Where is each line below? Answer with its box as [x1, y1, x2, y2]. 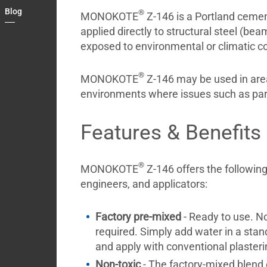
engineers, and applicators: [80, 178, 207, 190]
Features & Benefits [80, 120, 261, 145]
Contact [86, 18, 113, 27]
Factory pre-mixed [95, 210, 181, 223]
